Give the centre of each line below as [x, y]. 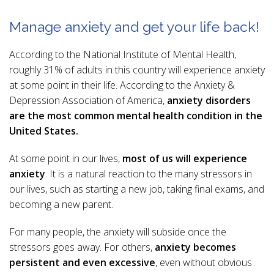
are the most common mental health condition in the [136, 116]
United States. [44, 131]
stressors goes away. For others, [82, 247]
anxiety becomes [195, 247]
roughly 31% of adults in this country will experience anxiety [137, 70]
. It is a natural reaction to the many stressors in [149, 174]
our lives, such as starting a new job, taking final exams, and [137, 189]
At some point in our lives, [66, 159]
